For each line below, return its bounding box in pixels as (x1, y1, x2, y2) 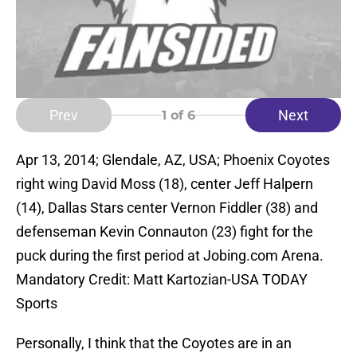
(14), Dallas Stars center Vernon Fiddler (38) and (16, 199, 318, 217)
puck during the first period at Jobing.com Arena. (16, 247, 324, 265)
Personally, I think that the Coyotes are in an (16, 335, 292, 352)
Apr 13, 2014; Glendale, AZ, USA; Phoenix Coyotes (16, 151, 330, 169)
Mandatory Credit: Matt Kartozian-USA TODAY (16, 271, 308, 288)
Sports (16, 295, 57, 312)
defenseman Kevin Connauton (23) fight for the (16, 223, 313, 241)
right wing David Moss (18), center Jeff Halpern (16, 175, 313, 193)
